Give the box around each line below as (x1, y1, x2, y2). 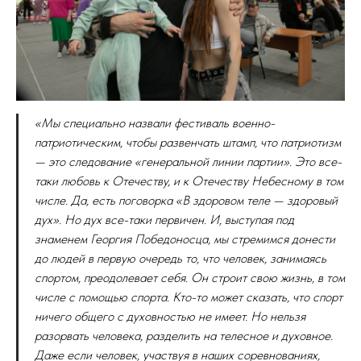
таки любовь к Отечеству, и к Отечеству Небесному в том (35, 172, 343, 189)
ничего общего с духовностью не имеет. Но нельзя (35, 308, 305, 324)
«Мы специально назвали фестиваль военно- (35, 114, 275, 131)
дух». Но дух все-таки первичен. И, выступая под (35, 211, 294, 227)
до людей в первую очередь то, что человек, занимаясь (35, 250, 326, 266)
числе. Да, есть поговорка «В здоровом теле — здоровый (35, 192, 338, 208)
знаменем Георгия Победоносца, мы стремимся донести (35, 230, 335, 247)
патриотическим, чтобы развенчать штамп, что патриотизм (35, 134, 341, 150)
